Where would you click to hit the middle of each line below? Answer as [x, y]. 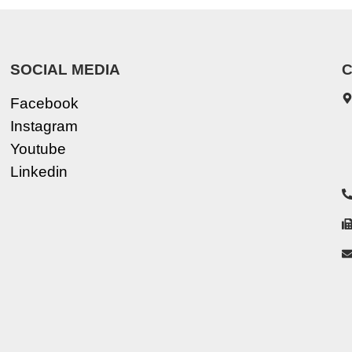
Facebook [45, 104]
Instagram [44, 126]
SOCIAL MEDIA [66, 70]
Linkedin [39, 172]
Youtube [38, 149]
